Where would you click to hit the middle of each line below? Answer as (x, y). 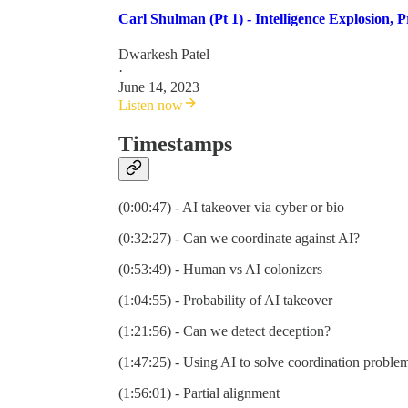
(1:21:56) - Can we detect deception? (224, 331)
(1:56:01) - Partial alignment (199, 393)
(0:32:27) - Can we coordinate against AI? (239, 239)
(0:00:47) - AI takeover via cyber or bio (231, 208)
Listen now (151, 106)
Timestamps (175, 144)
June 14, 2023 (159, 87)
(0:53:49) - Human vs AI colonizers (220, 270)
